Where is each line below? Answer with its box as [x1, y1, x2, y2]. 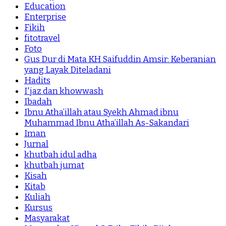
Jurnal [24, 139, 48, 150]
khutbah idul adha [24, 149, 97, 160]
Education [24, 1, 66, 12]
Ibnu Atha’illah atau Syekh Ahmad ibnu [24, 107, 179, 118]
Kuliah [24, 192, 50, 203]
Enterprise [24, 12, 66, 23]
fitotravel [24, 33, 60, 44]
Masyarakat [24, 213, 70, 224]
